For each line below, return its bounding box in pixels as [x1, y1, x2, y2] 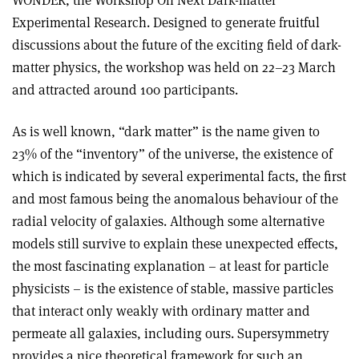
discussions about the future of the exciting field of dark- [12, 36, 341, 54]
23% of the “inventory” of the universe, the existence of [12, 145, 333, 163]
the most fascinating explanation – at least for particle [12, 257, 329, 276]
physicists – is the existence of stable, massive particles [12, 280, 333, 298]
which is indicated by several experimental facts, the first [12, 167, 346, 186]
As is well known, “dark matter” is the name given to [12, 123, 320, 141]
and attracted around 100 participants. [12, 81, 238, 99]
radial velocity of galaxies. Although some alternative [12, 212, 325, 231]
